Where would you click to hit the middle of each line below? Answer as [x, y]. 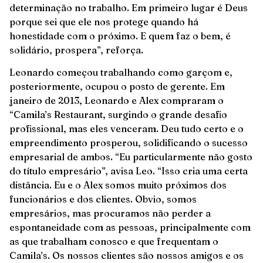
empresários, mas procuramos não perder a [110, 213]
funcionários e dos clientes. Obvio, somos [103, 199]
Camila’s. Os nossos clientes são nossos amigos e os [127, 256]
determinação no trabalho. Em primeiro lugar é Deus [129, 7]
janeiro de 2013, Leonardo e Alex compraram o [117, 101]
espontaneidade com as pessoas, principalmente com [130, 227]
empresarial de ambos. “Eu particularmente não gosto [131, 157]
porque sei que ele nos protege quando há [104, 21]
